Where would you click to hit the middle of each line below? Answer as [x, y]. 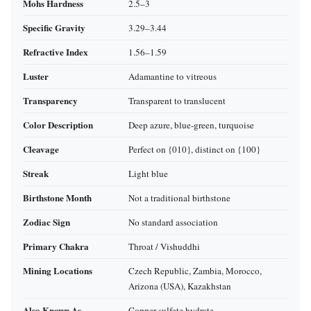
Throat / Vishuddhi [164, 247]
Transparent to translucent [177, 101]
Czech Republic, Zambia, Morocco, [195, 271]
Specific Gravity [54, 28]
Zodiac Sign [47, 222]
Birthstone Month [57, 198]
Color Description [58, 125]
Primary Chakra [56, 246]
